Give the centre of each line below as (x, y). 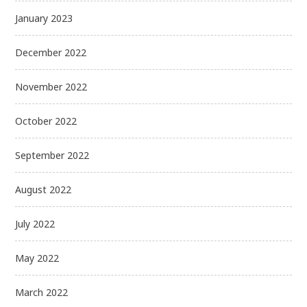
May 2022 (37, 258)
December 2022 (51, 52)
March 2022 (42, 292)
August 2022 (44, 189)
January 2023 (44, 18)
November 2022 (51, 86)
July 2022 (35, 223)
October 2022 (46, 121)
